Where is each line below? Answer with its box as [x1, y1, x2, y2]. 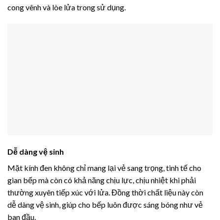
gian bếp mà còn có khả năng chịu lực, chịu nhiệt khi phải [7, 175, 196, 185]
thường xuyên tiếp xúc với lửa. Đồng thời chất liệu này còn [7, 188, 203, 197]
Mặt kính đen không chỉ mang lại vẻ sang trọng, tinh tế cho [7, 163, 201, 173]
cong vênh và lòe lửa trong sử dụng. [7, 2, 126, 12]
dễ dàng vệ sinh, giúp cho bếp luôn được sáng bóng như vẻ [7, 200, 203, 210]
